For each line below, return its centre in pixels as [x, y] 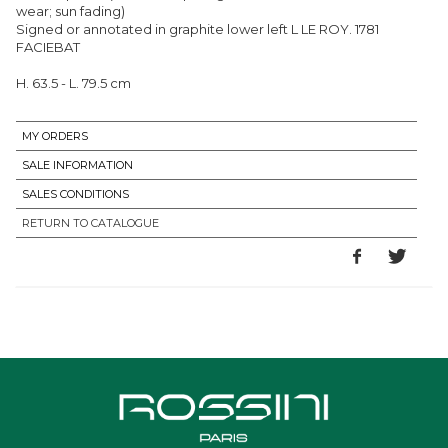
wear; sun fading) [70, 10]
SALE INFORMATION [77, 164]
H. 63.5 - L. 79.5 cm [73, 82]
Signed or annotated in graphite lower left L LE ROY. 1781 [197, 28]
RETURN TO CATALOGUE [90, 222]
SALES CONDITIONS [75, 193]
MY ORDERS [55, 135]
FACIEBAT [48, 46]
